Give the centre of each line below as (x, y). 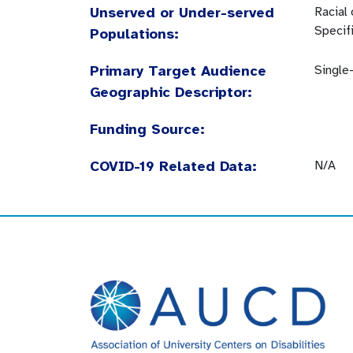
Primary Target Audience (178, 71)
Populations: (134, 34)
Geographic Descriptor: (171, 92)
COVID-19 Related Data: (173, 166)
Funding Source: (147, 129)
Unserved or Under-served (182, 13)
